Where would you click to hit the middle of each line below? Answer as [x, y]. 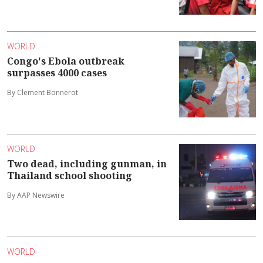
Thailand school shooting [70, 175]
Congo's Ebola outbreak [66, 61]
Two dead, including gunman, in [87, 163]
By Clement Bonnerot [43, 93]
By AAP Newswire [36, 195]
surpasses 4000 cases [57, 73]
